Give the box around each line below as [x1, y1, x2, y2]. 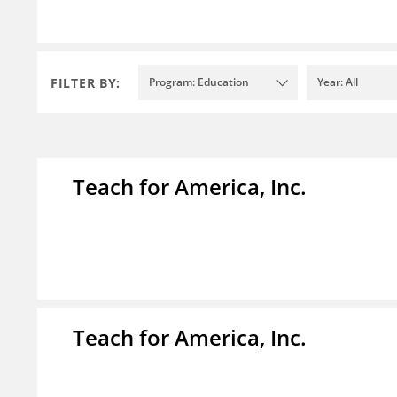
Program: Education [149, 74, 249, 90]
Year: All [317, 74, 358, 90]
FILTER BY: [51, 74, 121, 91]
